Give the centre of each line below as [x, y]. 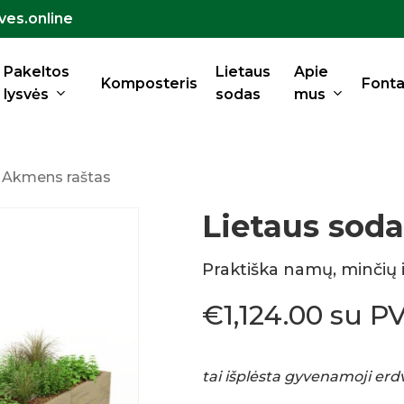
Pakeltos [37, 72]
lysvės [27, 94]
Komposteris [149, 83]
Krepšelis [341, 43]
